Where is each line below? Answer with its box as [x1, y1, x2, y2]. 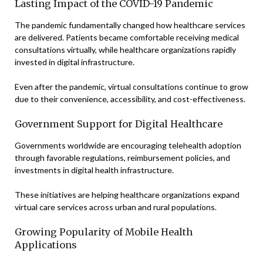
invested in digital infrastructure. [15, 57, 134, 67]
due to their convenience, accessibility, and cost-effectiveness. [15, 94, 245, 104]
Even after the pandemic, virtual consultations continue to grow [15, 82, 248, 92]
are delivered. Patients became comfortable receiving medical [15, 32, 239, 42]
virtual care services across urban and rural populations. [15, 202, 217, 212]
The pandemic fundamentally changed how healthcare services [15, 20, 245, 30]
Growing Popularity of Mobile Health [15, 226, 193, 238]
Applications [15, 239, 77, 251]
